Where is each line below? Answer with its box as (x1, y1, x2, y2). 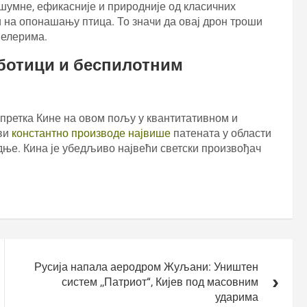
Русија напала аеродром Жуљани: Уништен (34, 260, 259, 273)
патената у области (173, 126, 271, 140)
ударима (215, 290, 259, 304)
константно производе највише (12, 126, 173, 140)
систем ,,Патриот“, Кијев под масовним (62, 275, 259, 288)
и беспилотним (55, 55, 183, 75)
